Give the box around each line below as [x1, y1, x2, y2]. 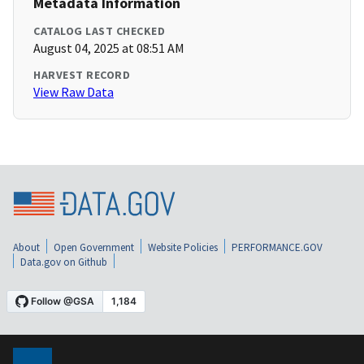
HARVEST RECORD [33, 67, 130, 83]
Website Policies [148, 240, 218, 254]
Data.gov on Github [20, 254, 107, 269]
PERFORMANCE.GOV [232, 240, 323, 254]
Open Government [54, 240, 134, 254]
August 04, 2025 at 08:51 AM [33, 40, 184, 57]
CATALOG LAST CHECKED [33, 24, 165, 39]
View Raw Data [33, 84, 114, 101]
